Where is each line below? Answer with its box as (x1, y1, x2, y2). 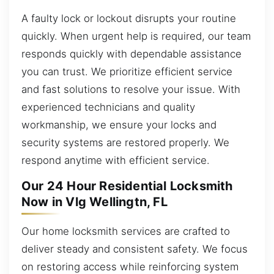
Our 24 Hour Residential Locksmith (21, 179, 233, 194)
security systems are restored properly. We (21, 136, 229, 149)
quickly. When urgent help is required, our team (21, 30, 251, 43)
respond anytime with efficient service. (21, 154, 210, 167)
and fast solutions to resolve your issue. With (21, 83, 240, 96)
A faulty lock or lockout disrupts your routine (21, 12, 236, 25)
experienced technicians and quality (21, 101, 195, 114)
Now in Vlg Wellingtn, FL (21, 194, 168, 210)
